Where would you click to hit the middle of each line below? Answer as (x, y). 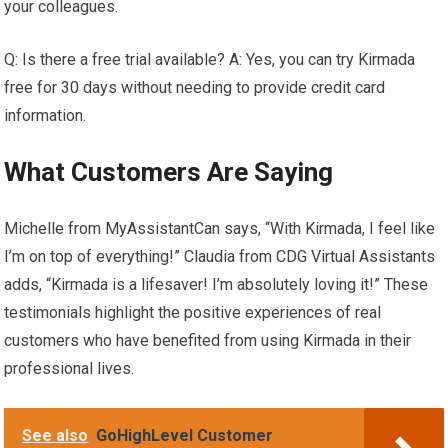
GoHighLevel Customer (185, 435)
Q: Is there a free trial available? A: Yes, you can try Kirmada (210, 59)
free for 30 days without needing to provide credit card (195, 87)
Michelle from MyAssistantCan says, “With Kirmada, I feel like (220, 228)
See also (55, 435)
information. (45, 115)
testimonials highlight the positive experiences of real (193, 312)
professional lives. (69, 368)
